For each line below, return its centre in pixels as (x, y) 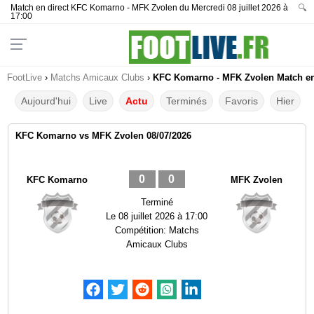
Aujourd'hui (46, 101)
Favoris (242, 101)
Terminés (187, 101)
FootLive (25, 77)
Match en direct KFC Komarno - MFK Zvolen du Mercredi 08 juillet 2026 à (149, 8)
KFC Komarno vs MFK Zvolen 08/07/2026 (104, 136)
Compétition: (142, 230)
